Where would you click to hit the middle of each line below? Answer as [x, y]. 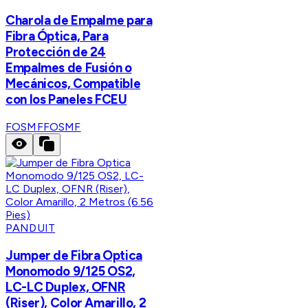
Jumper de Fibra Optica [74, 255]
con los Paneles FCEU [66, 100]
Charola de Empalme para [79, 21]
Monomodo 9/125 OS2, [70, 271]
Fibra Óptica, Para [57, 36]
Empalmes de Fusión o [69, 68]
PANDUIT [31, 228]
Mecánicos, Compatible [73, 84]
